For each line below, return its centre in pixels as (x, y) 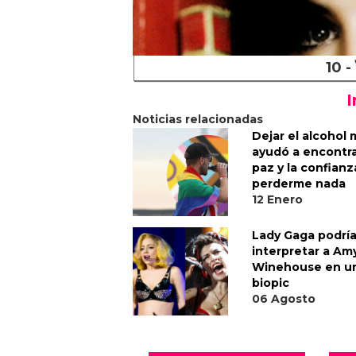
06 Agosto (284, 299)
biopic (271, 283)
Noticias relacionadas (198, 120)
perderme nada (299, 184)
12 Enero (277, 200)
